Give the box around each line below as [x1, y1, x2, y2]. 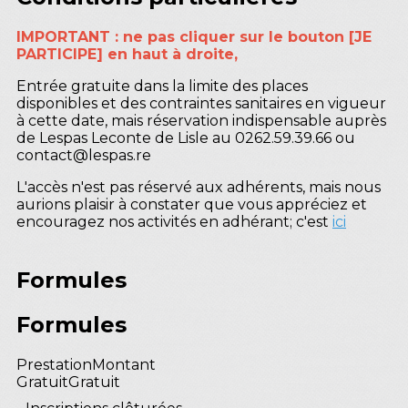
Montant [92, 355, 156, 373]
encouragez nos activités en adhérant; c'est [16, 212, 332, 230]
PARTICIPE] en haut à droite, [16, 45, 238, 63]
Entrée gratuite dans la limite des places [16, 76, 308, 95]
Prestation [16, 355, 92, 373]
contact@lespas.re [16, 146, 151, 164]
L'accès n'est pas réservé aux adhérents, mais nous [16, 178, 381, 196]
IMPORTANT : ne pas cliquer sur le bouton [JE [16, 27, 372, 46]
